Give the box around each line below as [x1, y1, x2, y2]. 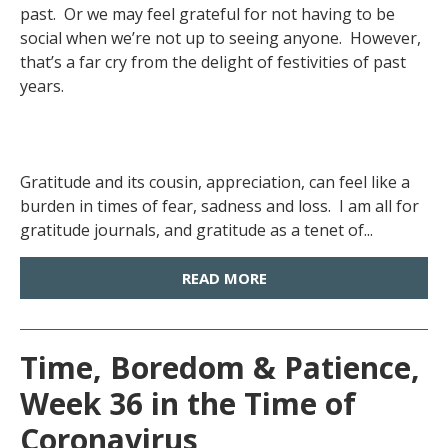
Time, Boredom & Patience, [20, 347, 420, 388]
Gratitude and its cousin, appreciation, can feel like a [20, 171, 410, 193]
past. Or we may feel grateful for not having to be [20, 3, 395, 25]
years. [20, 75, 72, 97]
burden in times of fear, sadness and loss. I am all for [20, 195, 419, 217]
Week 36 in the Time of [20, 383, 356, 424]
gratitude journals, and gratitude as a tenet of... [20, 219, 373, 241]
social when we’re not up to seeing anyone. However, [20, 27, 421, 49]
